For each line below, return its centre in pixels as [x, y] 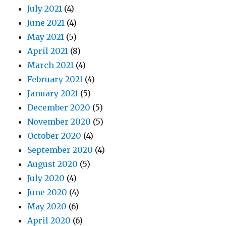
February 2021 [55, 79]
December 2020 [59, 108]
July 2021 [45, 9]
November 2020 [59, 122]
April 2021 [48, 51]
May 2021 [46, 37]
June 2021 [46, 23]
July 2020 [46, 178]
